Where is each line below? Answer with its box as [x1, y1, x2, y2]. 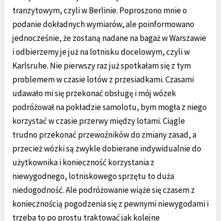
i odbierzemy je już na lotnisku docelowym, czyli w [12, 46, 190, 57]
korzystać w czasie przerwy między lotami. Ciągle [12, 115, 185, 126]
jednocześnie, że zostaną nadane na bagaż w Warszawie [12, 32, 206, 43]
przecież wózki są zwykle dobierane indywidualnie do [12, 143, 201, 154]
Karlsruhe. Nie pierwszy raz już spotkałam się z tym [12, 60, 191, 71]
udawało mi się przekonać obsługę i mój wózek [12, 87, 176, 99]
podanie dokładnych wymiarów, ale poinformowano [12, 18, 194, 30]
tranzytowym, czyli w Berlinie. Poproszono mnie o [12, 4, 187, 16]
